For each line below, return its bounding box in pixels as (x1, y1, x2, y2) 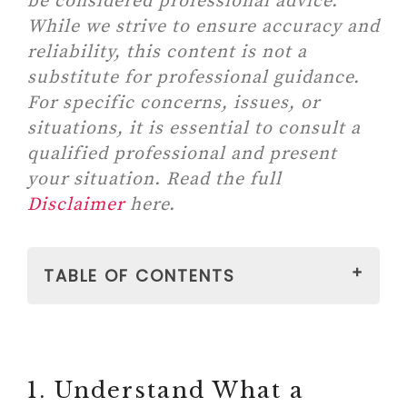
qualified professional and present (27, 143, 337, 165)
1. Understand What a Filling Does (64, 314, 374, 337)
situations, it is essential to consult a (27, 117, 361, 140)
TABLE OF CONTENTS (44, 264, 235, 287)
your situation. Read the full (27, 168, 282, 191)
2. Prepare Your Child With (64, 365, 307, 388)
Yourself (64, 340, 139, 362)
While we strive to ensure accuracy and (27, 15, 380, 38)
